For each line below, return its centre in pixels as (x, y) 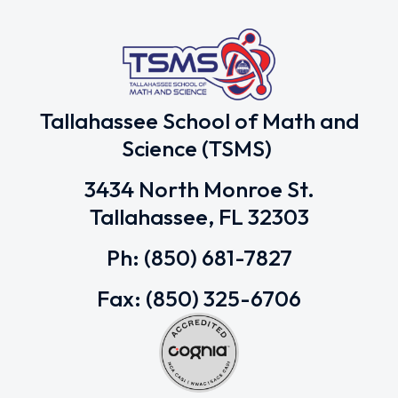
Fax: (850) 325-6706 (199, 299)
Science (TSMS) (199, 149)
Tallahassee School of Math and (199, 121)
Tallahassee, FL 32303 (199, 217)
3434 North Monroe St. (199, 190)
